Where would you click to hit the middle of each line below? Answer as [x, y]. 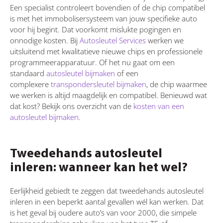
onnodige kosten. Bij [45, 40]
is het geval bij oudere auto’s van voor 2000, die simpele [103, 212]
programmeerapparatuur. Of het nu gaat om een [92, 62]
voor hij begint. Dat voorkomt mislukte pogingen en [96, 29]
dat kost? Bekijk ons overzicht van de [72, 106]
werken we [165, 40]
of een [127, 73]
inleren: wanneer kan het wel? [99, 168]
